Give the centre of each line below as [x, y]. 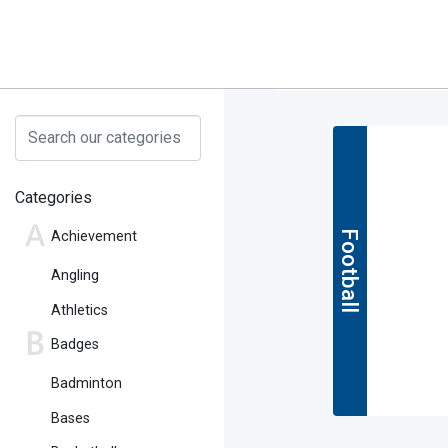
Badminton [86, 384]
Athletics [79, 310]
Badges [75, 344]
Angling [75, 276]
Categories [53, 197]
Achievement [94, 237]
